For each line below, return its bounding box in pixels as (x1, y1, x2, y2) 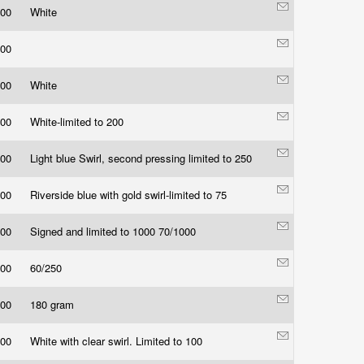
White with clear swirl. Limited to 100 (30, 333, 206, 349)
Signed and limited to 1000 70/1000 (30, 223, 199, 239)
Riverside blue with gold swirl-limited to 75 (30, 187, 230, 202)
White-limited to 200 (30, 114, 127, 129)
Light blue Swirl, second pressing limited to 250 (30, 150, 255, 166)
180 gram (30, 297, 77, 312)
